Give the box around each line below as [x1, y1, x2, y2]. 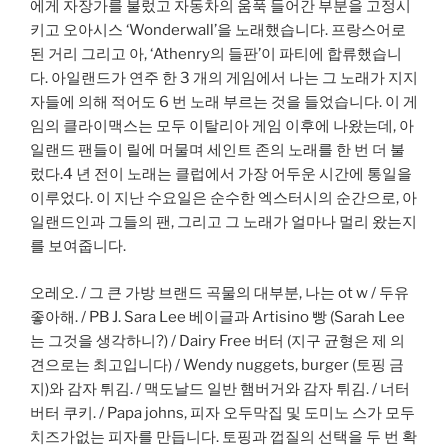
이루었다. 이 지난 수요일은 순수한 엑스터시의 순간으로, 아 [30, 189, 417, 208]
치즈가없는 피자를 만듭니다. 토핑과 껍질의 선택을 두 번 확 [30, 427, 417, 446]
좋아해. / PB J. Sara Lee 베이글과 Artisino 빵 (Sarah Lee [30, 307, 405, 326]
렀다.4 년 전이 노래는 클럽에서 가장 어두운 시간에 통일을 [30, 165, 412, 184]
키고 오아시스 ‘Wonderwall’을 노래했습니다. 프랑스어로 [30, 21, 406, 40]
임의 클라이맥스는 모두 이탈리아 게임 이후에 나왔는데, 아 [30, 117, 414, 136]
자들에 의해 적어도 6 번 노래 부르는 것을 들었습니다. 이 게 [30, 93, 418, 112]
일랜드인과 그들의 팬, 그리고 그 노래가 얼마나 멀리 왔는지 [30, 213, 417, 232]
